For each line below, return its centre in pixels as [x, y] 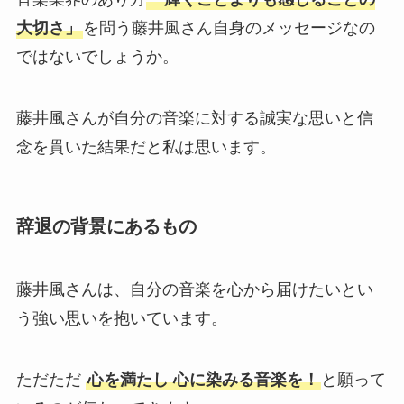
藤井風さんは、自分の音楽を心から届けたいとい [194, 289]
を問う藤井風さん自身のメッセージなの [229, 28]
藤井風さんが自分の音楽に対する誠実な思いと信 [194, 119]
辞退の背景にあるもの [106, 227]
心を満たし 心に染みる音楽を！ [203, 379]
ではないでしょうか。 [97, 57]
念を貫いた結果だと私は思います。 [146, 147]
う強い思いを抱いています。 [121, 318]
